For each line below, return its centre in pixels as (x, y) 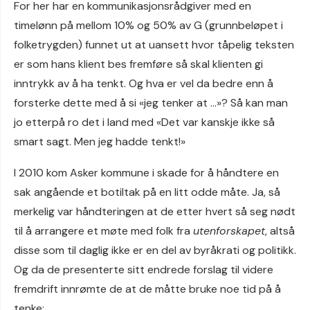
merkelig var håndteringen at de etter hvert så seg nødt (155, 211)
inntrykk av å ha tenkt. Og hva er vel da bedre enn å (144, 83)
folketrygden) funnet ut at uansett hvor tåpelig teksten (154, 45)
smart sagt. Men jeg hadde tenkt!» (100, 142)
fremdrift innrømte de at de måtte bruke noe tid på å (147, 289)
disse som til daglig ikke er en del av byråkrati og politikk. (155, 250)
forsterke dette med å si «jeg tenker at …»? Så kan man (151, 103)
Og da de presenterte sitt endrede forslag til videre (144, 270)
